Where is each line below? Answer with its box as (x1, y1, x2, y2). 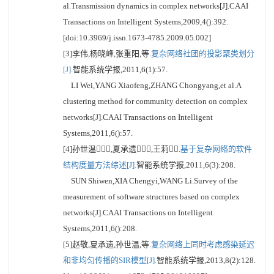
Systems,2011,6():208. (63, 224, 137, 233)
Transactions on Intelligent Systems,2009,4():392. (63, 17, 228, 26)
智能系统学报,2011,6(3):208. (136, 160, 235, 169)
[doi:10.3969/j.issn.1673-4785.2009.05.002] (63, 33, 211, 42)
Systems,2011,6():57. (63, 128, 133, 138)
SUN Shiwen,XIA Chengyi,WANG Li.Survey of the (63, 176, 238, 185)
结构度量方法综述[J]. (63, 160, 136, 169)
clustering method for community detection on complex (63, 97, 248, 106)
